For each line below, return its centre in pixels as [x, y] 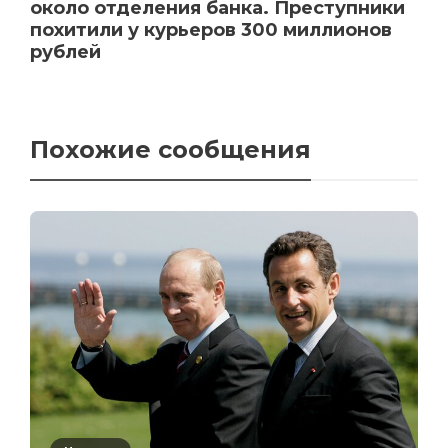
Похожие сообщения [170, 149]
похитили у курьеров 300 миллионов [211, 29]
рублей [65, 51]
